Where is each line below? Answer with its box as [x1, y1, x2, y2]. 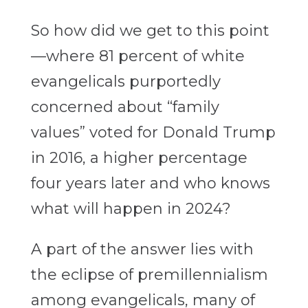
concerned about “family [30, 98, 219, 117]
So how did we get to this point [30, 21, 269, 41]
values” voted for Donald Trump [30, 123, 276, 142]
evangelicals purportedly [30, 72, 221, 91]
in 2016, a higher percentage [30, 148, 247, 168]
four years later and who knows [30, 174, 270, 193]
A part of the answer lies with [30, 240, 254, 259]
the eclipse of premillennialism [30, 265, 268, 285]
